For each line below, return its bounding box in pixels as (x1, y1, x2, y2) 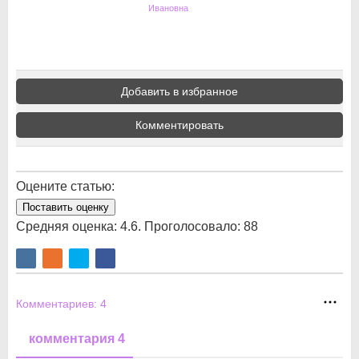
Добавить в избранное (121, 84, 238, 98)
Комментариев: (16, 297, 100, 310)
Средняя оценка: (16, 219, 120, 233)
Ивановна (148, 2, 188, 13)
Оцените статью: (16, 179, 115, 193)
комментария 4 (29, 332, 125, 345)
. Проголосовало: (138, 219, 244, 233)
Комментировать (135, 118, 224, 131)
